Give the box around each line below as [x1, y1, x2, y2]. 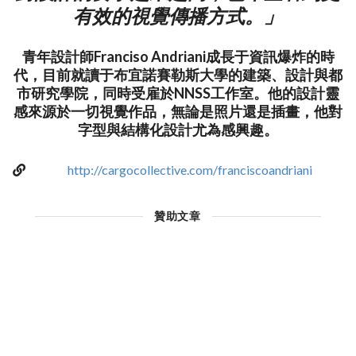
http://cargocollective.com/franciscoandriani [67, 162, 312, 178]
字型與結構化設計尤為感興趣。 [78, 121, 278, 139]
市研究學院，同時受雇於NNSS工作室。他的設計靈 [17, 84, 339, 103]
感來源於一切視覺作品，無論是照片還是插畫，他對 [14, 103, 342, 121]
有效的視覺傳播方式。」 [73, 3, 283, 27]
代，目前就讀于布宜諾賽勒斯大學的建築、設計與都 [14, 66, 342, 84]
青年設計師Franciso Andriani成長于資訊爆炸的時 [21, 48, 335, 66]
